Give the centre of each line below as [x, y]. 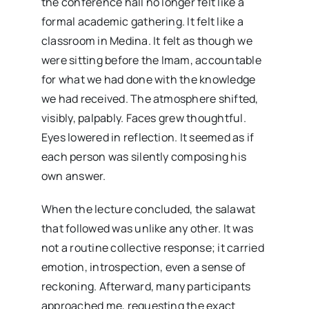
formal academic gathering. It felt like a [142, 21]
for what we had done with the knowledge [148, 79]
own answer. [73, 176]
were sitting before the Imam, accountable [151, 60]
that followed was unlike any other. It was [147, 228]
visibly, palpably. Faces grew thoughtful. [143, 118]
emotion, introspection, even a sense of [143, 267]
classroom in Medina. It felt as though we [147, 40]
